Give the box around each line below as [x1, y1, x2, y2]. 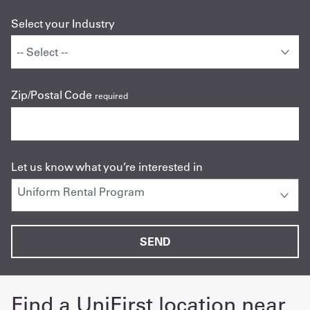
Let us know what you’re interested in [11, 160, 203, 174]
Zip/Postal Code [11, 88, 92, 102]
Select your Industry [11, 17, 115, 31]
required [95, 91, 128, 102]
